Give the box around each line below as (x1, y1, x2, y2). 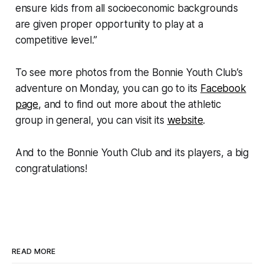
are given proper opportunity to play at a (15, 18, 203, 31)
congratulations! (15, 163, 87, 175)
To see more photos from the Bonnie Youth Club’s (15, 67, 243, 79)
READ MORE (12, 247, 56, 256)
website (167, 114, 203, 127)
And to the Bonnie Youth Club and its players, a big (15, 147, 249, 159)
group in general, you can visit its (15, 114, 167, 127)
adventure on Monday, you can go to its (15, 82, 201, 95)
